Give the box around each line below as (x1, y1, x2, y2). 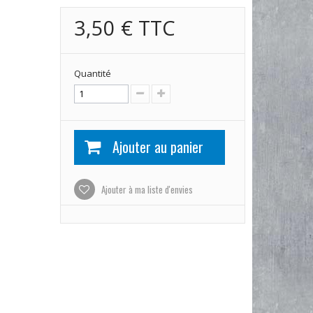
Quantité (73, 66, 111, 80)
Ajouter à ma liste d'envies (99, 182, 193, 196)
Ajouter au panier (112, 136, 203, 157)
